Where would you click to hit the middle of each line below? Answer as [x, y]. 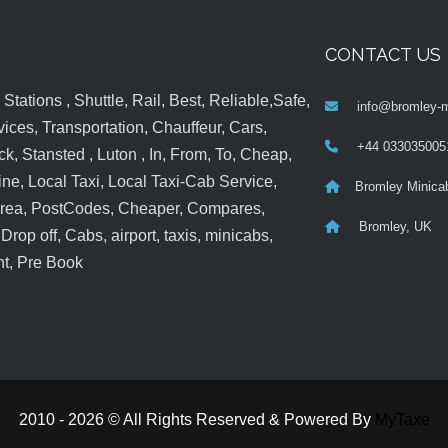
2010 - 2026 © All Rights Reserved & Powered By [196, 420]
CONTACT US [382, 55]
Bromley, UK [393, 227]
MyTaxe [402, 420]
